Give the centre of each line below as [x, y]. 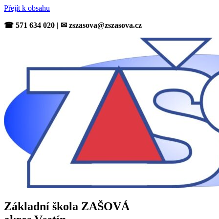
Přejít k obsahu [27, 8]
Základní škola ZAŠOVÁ [67, 206]
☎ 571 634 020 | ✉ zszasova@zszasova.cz [73, 25]
